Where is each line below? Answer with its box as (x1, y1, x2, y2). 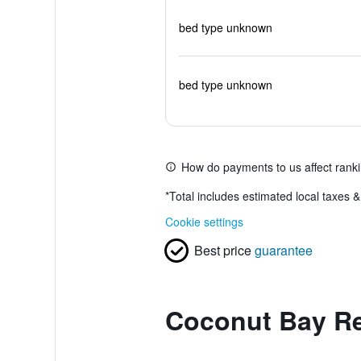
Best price (193, 241, 251, 259)
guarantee (254, 241, 313, 259)
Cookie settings (164, 214, 243, 230)
